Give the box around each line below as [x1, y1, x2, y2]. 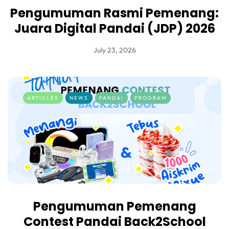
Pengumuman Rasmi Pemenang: [10, 4, 219, 21]
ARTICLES [27, 94, 59, 101]
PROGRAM [134, 94, 167, 101]
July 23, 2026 [93, 45, 136, 55]
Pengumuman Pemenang [33, 197, 196, 215]
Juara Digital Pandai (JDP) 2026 [14, 19, 215, 37]
